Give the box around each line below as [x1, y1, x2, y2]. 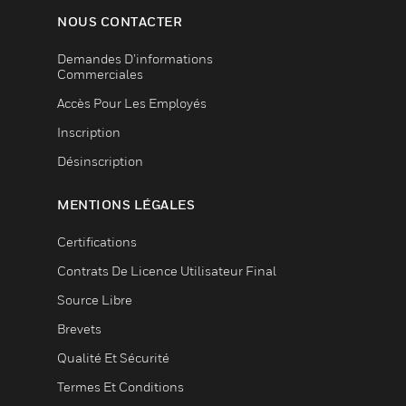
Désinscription [57, 153, 143, 169]
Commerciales [57, 66, 143, 82]
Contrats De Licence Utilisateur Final [57, 263, 276, 278]
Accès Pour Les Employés [57, 95, 207, 111]
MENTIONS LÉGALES [57, 197, 195, 212]
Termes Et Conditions [57, 379, 184, 394]
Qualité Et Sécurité [57, 350, 169, 365]
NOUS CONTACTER [57, 14, 182, 29]
